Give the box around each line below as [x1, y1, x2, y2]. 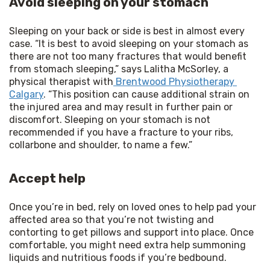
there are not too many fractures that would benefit [9, 50, 246, 62]
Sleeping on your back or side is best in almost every [9, 25, 245, 37]
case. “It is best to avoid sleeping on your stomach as [9, 37, 248, 49]
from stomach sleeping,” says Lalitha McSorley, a [9, 63, 228, 75]
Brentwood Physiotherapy [113, 75, 234, 87]
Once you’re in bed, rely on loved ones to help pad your [9, 201, 256, 213]
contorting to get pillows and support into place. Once [9, 226, 254, 238]
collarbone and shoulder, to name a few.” [9, 139, 192, 151]
